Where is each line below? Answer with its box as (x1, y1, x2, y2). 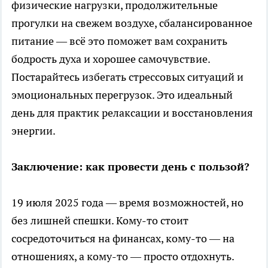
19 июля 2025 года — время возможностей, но (11, 195, 243, 209)
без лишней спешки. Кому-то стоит (11, 213, 188, 227)
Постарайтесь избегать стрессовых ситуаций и (11, 69, 243, 84)
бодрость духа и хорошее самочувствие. (11, 51, 210, 66)
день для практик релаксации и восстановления (11, 105, 253, 120)
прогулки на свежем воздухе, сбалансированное (11, 16, 252, 30)
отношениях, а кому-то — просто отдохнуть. (11, 249, 234, 263)
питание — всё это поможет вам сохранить (11, 33, 227, 48)
